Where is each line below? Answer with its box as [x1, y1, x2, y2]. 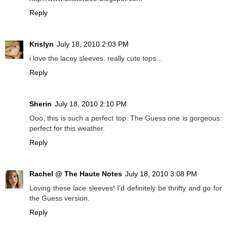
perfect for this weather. [29, 124, 105, 132]
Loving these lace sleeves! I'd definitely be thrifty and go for [29, 183, 222, 192]
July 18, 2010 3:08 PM [125, 169, 197, 178]
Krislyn [29, 40, 54, 49]
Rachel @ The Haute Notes [29, 169, 122, 178]
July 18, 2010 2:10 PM [55, 100, 127, 108]
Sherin [29, 100, 52, 108]
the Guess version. [29, 194, 90, 202]
